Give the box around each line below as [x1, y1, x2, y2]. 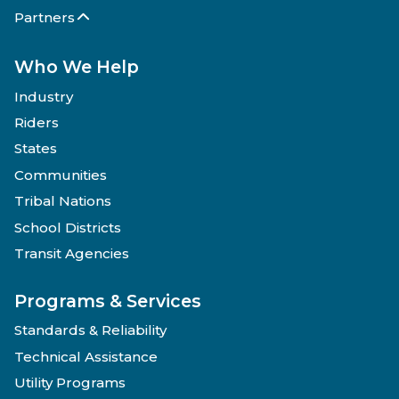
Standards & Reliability [14, 322, 167, 339]
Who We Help [14, 56, 139, 78]
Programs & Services [14, 290, 201, 313]
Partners [14, 9, 75, 27]
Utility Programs [14, 374, 126, 392]
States [14, 140, 57, 158]
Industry [14, 87, 73, 105]
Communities [14, 166, 107, 183]
